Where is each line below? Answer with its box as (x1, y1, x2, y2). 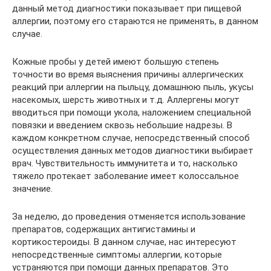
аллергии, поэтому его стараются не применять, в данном (12, 15, 258, 27)
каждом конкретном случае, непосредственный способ (12, 132, 250, 143)
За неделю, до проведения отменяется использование (12, 211, 246, 222)
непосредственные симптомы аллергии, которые (12, 249, 222, 260)
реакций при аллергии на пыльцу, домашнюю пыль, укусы (12, 81, 253, 93)
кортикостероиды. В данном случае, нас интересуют (12, 236, 237, 247)
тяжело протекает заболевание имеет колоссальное (12, 170, 239, 181)
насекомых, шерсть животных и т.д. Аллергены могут (12, 94, 240, 105)
